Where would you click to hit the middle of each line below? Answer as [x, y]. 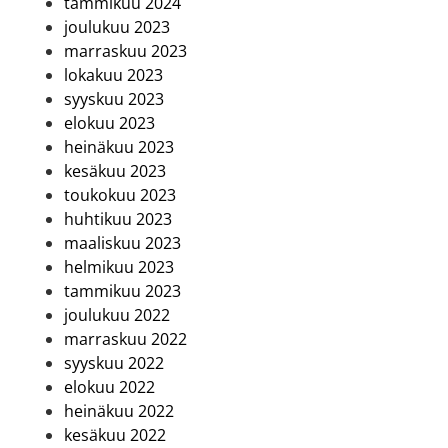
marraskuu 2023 [125, 51]
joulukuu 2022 [117, 315]
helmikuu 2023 [119, 267]
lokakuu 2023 [113, 75]
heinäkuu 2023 [119, 147]
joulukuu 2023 [117, 27]
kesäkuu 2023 [115, 171]
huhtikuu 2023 [118, 219]
